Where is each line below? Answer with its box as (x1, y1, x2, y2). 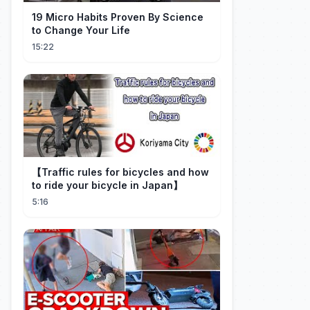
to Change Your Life (32, 24, 130, 36)
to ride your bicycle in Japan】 (32, 179, 183, 191)
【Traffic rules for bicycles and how (32, 166, 209, 178)
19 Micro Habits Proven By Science (32, 11, 203, 23)
